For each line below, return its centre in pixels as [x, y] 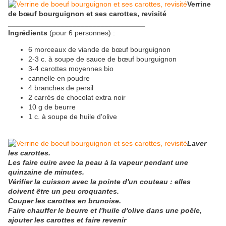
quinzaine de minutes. [46, 172]
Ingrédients [28, 33]
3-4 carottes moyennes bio [71, 69]
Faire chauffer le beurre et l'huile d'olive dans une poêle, [105, 211]
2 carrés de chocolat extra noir [77, 98]
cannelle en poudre [59, 78]
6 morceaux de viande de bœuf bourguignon [99, 50]
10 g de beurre [52, 107]
